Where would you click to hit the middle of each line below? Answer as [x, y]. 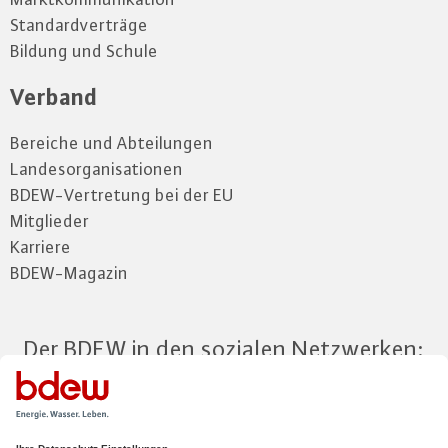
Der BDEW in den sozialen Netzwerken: [224, 348]
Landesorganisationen [96, 169]
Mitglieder [49, 221]
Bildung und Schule [84, 51]
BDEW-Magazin [69, 273]
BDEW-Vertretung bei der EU [122, 195]
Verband [53, 96]
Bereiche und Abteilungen [111, 143]
